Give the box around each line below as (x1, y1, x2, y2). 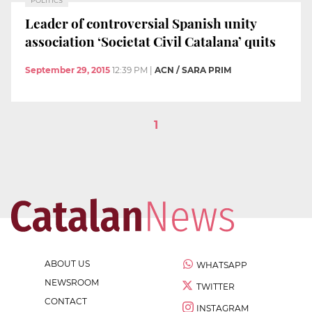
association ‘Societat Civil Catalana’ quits (25, 31, 276, 50)
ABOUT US (45, 258, 90, 270)
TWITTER (196, 281, 235, 292)
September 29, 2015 (25, 65, 110, 76)
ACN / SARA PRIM (155, 65, 231, 76)
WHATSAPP (196, 260, 247, 271)
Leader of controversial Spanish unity (25, 13, 257, 32)
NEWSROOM (45, 277, 99, 288)
